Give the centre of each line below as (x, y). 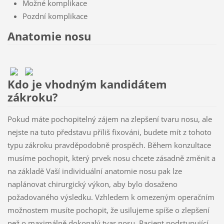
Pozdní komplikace (55, 16)
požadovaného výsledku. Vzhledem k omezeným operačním (111, 197)
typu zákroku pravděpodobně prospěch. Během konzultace (109, 145)
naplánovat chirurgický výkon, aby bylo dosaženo (92, 184)
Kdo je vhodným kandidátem (87, 84)
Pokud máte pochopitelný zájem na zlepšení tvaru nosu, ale (109, 119)
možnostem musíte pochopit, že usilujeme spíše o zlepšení (108, 210)
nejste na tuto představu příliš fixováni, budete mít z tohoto (109, 132)
